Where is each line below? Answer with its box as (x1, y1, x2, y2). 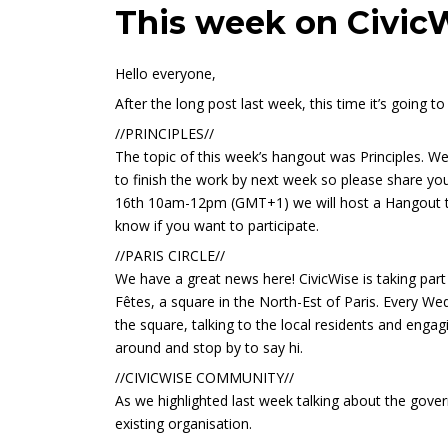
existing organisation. (115, 414, 253, 434)
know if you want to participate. (115, 216, 320, 236)
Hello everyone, (115, 64, 217, 84)
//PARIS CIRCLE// (115, 246, 226, 266)
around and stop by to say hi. (115, 338, 304, 358)
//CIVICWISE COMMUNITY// (115, 368, 295, 388)
